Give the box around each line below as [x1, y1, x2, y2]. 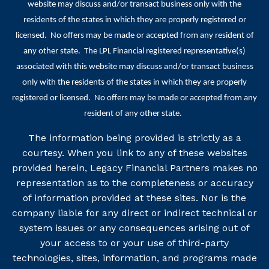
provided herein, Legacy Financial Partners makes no [11, 162, 258, 174]
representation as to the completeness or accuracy [16, 177, 253, 189]
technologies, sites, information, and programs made [12, 252, 257, 264]
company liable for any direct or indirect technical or [12, 207, 257, 219]
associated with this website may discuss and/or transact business [16, 62, 253, 72]
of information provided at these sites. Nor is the [23, 192, 246, 204]
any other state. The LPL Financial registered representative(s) [23, 47, 246, 56]
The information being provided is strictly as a [28, 132, 241, 144]
